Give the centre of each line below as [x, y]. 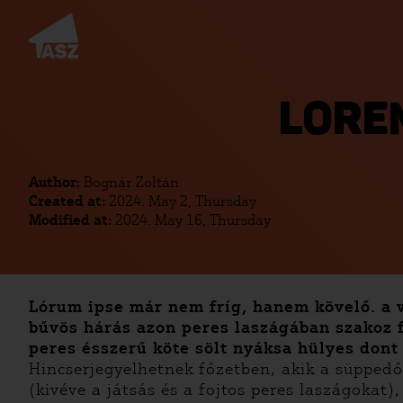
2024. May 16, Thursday [193, 220]
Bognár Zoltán [131, 182]
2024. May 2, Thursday [183, 201]
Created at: [69, 201]
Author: [56, 182]
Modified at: [72, 220]
